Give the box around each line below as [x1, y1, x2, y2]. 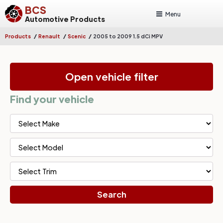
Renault [38, 33, 60, 39]
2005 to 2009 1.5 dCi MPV [93, 33, 163, 39]
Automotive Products [25, 14, 105, 23]
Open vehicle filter [65, 70, 158, 83]
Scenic [68, 33, 86, 39]
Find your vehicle [10, 93, 94, 105]
